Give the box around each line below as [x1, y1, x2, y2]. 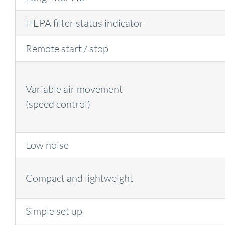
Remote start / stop [25, 42, 108, 55]
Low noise [25, 139, 69, 152]
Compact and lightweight [25, 172, 133, 185]
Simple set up [25, 205, 82, 218]
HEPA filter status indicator [25, 17, 143, 30]
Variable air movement [25, 83, 123, 96]
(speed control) [25, 98, 90, 111]
